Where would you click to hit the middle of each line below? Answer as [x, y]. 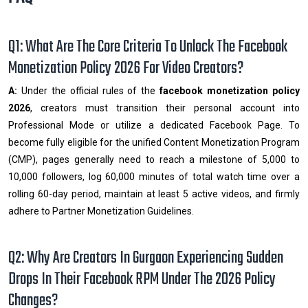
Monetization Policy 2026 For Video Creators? [126, 68]
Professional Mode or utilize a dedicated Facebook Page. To [154, 125]
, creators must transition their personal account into [165, 108]
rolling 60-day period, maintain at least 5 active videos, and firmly [154, 194]
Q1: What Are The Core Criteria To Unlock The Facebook [148, 47]
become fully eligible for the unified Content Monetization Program [154, 142]
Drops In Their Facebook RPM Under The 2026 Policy [142, 279]
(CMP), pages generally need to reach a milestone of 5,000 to [154, 159]
